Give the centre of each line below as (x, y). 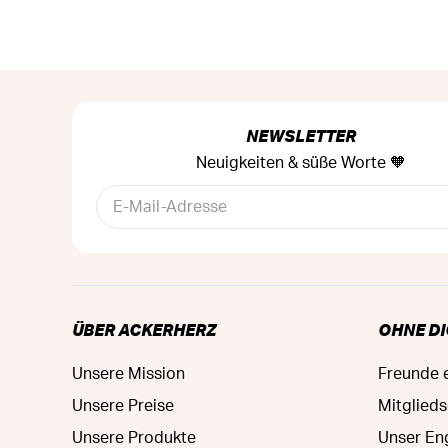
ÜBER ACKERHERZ (144, 329)
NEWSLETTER (301, 135)
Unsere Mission (128, 373)
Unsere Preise (123, 405)
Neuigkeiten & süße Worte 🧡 (301, 162)
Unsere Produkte (134, 437)
